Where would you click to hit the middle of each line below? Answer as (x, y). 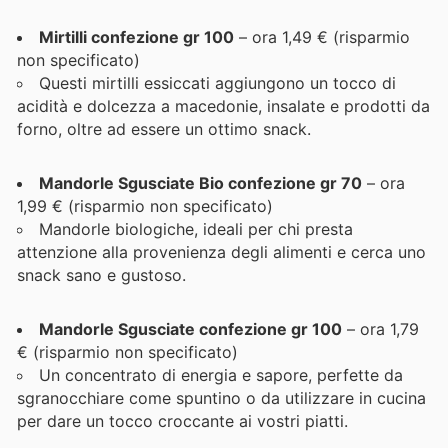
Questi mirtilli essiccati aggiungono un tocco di (217, 82)
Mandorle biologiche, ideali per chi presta (196, 229)
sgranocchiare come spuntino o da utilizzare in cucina (221, 398)
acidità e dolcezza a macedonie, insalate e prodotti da (223, 105)
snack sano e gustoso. (101, 275)
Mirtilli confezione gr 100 (136, 36)
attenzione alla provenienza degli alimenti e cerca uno (221, 252)
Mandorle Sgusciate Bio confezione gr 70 (200, 183)
